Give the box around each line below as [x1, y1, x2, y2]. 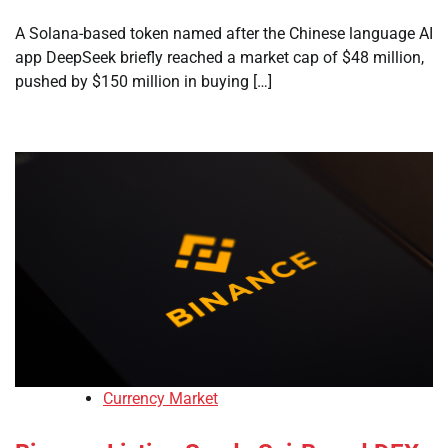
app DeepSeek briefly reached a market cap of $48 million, [15, 48, 424, 67]
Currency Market [103, 389, 218, 409]
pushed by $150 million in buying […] [15, 72, 272, 91]
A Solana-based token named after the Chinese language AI [15, 24, 433, 43]
